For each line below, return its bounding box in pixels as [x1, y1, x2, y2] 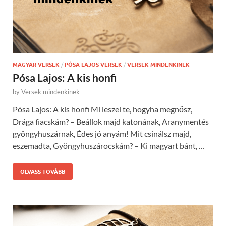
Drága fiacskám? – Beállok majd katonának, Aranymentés [13, 117, 209, 127]
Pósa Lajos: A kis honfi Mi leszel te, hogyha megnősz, [13, 104, 192, 115]
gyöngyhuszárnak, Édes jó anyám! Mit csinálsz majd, [13, 129, 191, 139]
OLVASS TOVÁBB [20, 168, 65, 176]
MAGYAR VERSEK [13, 61, 60, 69]
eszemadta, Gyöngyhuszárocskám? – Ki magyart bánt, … [13, 141, 205, 151]
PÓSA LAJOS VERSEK [65, 61, 122, 69]
